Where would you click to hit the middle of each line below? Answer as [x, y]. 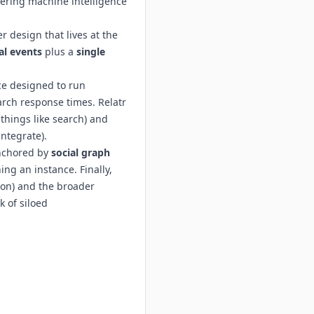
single [91, 52]
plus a [59, 52]
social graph [81, 152]
